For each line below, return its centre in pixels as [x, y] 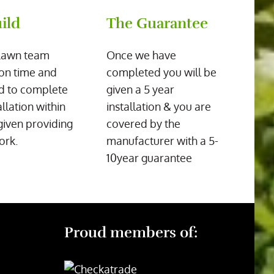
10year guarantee [150, 158]
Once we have [142, 55]
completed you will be [162, 72]
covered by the [144, 124]
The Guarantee [157, 23]
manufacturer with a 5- [163, 141]
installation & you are [159, 106]
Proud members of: [131, 232]
